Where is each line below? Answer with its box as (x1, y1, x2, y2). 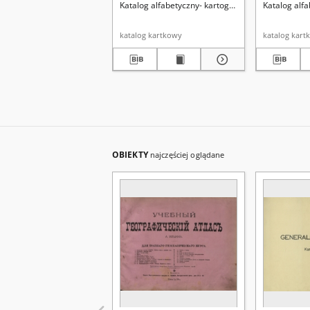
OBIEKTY (112, 149, 150, 161)
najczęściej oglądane (149, 149, 225, 160)
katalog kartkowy (120, 30, 182, 40)
